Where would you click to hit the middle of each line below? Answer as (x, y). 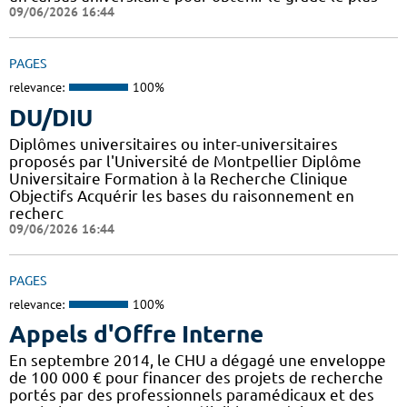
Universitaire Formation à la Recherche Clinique (179, 178)
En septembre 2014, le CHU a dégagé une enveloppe (198, 361)
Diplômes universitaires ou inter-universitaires (174, 144)
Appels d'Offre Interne (136, 334)
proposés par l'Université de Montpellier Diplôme (185, 161)
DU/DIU (51, 117)
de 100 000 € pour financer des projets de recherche (196, 378)
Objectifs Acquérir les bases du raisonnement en (182, 195)
